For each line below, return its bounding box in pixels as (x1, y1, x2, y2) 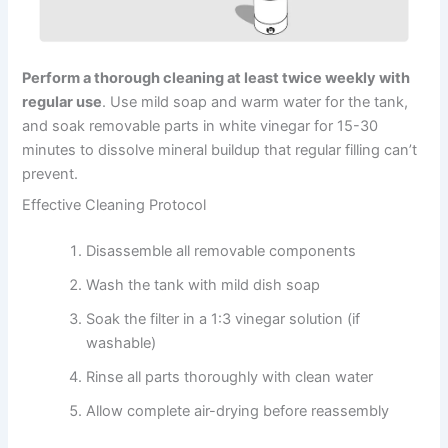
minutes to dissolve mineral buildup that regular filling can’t (22, 140, 418, 159)
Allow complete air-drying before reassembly (86, 402, 390, 421)
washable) (86, 334, 157, 353)
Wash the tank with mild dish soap (86, 276, 321, 295)
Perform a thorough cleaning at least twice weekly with (22, 68, 411, 87)
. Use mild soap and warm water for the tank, (102, 92, 409, 111)
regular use (22, 92, 103, 111)
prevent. (22, 164, 79, 183)
